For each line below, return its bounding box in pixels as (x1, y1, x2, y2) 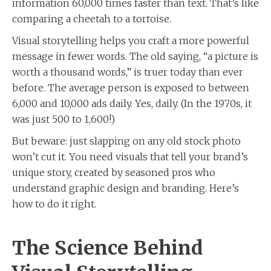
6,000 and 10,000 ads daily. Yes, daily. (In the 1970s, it (12, 97, 252, 109)
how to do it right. (12, 197, 96, 210)
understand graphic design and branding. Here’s (12, 181, 239, 194)
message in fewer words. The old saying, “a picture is (12, 50, 258, 62)
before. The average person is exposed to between (12, 81, 249, 94)
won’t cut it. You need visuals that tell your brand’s (12, 150, 248, 163)
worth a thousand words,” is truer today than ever (12, 65, 243, 78)
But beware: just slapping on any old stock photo (12, 134, 241, 147)
